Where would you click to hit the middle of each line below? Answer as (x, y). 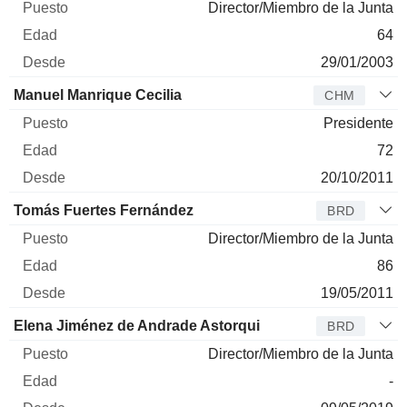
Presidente (358, 123)
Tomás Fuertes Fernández (104, 210)
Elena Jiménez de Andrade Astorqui (137, 325)
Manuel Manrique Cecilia (98, 94)
